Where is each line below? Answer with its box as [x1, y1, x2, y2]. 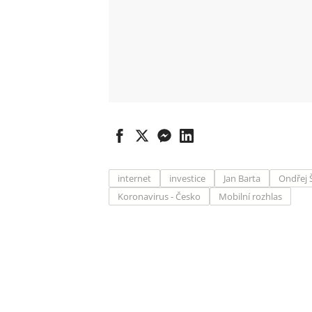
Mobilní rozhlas [219, 190, 282, 203]
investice [169, 172, 205, 185]
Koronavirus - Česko [118, 190, 201, 203]
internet [118, 172, 151, 185]
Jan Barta [224, 172, 260, 185]
